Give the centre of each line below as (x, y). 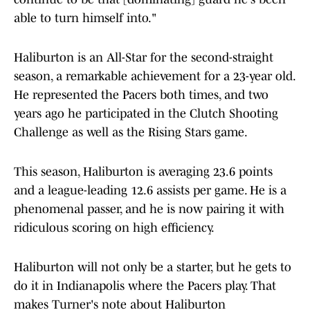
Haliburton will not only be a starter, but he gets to (153, 267)
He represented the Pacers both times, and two (141, 95)
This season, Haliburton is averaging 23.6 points (143, 172)
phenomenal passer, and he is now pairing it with (149, 209)
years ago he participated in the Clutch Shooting (146, 114)
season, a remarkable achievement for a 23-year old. (154, 76)
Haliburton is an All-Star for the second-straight (144, 58)
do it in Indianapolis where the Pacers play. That (145, 286)
